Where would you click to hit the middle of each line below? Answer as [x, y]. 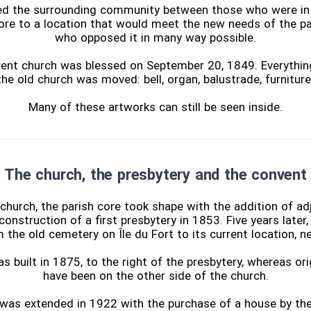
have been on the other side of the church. [155, 276]
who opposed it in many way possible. [155, 38]
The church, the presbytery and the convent [155, 175]
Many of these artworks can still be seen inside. [155, 107]
